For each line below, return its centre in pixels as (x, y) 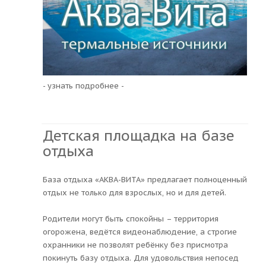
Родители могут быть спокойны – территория (131, 218)
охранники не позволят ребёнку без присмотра (135, 245)
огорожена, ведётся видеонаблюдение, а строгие (140, 232)
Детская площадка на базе (139, 135)
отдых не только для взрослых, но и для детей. (134, 192)
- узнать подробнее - (83, 85)
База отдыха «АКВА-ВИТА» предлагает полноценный (145, 179)
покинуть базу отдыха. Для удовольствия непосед (141, 258)
